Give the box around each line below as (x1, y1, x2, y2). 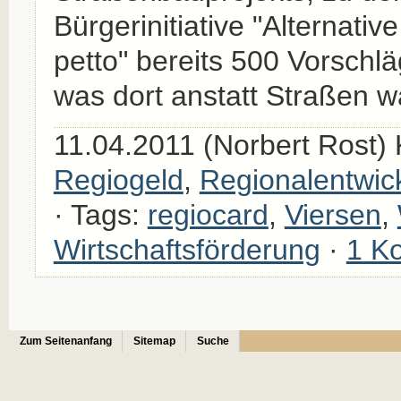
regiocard (147, 198, 269, 231)
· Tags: (53, 198, 148, 231)
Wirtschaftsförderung (53, 233, 320, 266)
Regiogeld (53, 163, 183, 196)
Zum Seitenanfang (19, 335, 112, 346)
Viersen (284, 198, 381, 231)
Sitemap (132, 335, 175, 346)
